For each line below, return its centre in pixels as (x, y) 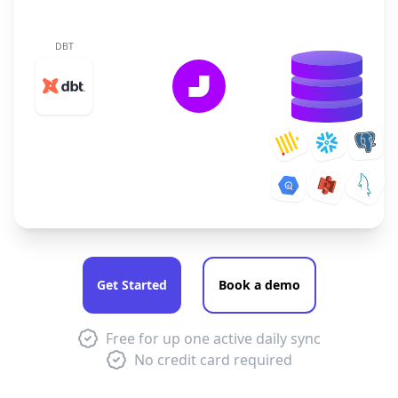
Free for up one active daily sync (213, 338)
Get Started (131, 285)
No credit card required (213, 360)
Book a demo (259, 285)
